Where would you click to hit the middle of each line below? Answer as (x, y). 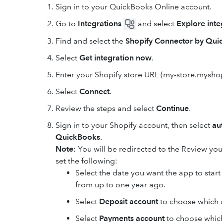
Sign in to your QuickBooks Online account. (134, 7)
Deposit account (129, 202)
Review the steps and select (106, 109)
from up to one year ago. (120, 185)
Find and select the (90, 41)
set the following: (86, 161)
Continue (172, 109)
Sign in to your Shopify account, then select (134, 125)
